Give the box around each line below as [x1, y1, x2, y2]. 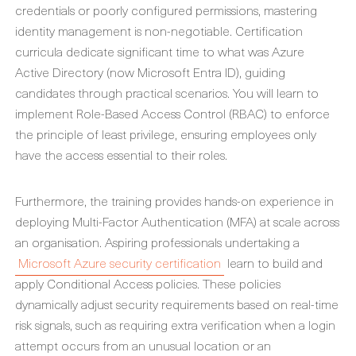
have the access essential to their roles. [15, 145, 227, 164]
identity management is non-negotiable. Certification [15, 21, 303, 40]
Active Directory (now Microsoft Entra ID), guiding [15, 62, 285, 81]
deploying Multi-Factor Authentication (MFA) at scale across [15, 211, 339, 230]
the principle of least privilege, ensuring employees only [15, 124, 316, 143]
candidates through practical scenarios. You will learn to [15, 83, 319, 102]
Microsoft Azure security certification [18, 253, 221, 272]
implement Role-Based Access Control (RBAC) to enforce [15, 103, 330, 122]
